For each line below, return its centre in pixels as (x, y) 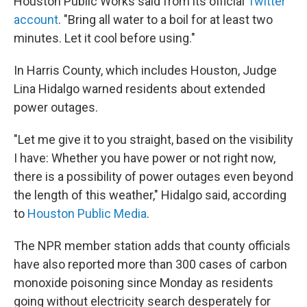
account (36, 20)
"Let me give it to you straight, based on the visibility (153, 140)
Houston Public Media (87, 214)
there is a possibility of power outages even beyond (153, 177)
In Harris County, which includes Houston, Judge (145, 71)
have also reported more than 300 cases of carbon (150, 265)
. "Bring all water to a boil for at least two (165, 20)
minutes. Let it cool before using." (105, 38)
